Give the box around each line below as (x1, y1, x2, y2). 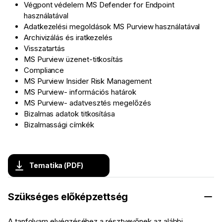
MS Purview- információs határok (24, 87, 136, 97)
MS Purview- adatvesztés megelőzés (24, 98, 151, 108)
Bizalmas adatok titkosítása (24, 109, 115, 119)
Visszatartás (24, 44, 65, 54)
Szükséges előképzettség (8, 191, 128, 203)
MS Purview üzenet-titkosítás (24, 55, 123, 64)
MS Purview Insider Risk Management (24, 76, 152, 86)
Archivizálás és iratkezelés (24, 33, 112, 43)
